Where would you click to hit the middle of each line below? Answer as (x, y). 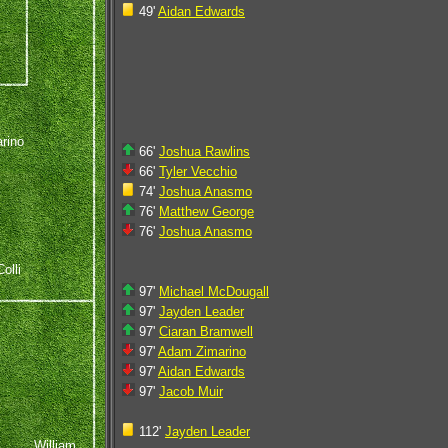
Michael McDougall (214, 291)
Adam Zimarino (202, 351)
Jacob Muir (191, 391)
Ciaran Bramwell (206, 331)
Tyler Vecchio (198, 171)
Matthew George (206, 211)
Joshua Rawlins (204, 151)
